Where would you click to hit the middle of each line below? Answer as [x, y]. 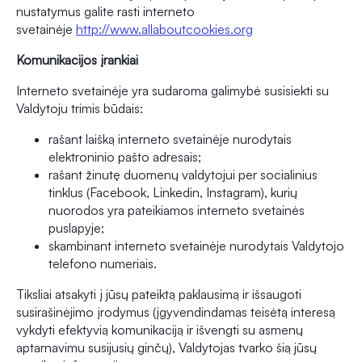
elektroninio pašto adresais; [125, 157]
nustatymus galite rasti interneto [105, 12]
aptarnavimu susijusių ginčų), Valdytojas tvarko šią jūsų [166, 348]
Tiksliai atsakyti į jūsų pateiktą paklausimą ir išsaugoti [159, 295]
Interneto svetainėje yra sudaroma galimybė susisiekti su [173, 91]
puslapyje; [76, 228]
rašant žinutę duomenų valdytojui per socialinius [183, 175]
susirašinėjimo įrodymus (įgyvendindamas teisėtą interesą [176, 312]
